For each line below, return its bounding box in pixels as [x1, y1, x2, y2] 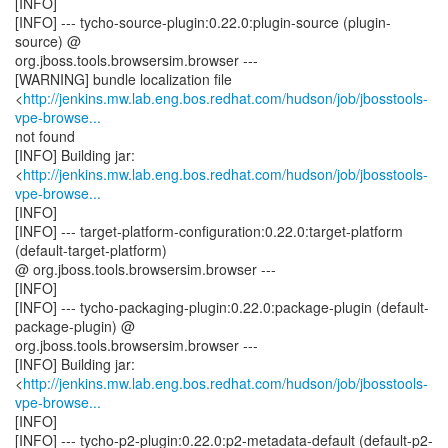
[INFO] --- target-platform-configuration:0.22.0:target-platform [15, 221, 403, 241]
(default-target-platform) [15, 240, 167, 260]
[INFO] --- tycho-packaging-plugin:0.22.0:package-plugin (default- [15, 297, 429, 317]
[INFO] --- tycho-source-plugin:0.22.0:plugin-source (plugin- [15, 12, 391, 32]
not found [15, 126, 75, 146]
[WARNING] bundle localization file [15, 69, 232, 89]
